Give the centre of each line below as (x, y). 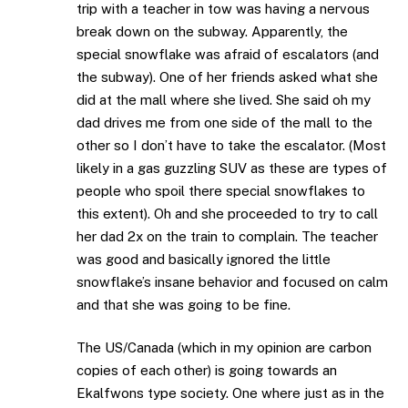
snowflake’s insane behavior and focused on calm (232, 281)
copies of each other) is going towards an (207, 371)
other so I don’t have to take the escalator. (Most (231, 145)
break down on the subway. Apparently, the (212, 31)
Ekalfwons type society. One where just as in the (230, 393)
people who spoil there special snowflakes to (221, 190)
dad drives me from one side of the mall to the (224, 122)
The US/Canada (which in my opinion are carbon (224, 348)
